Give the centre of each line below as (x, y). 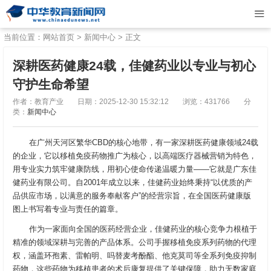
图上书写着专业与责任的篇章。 (68, 209)
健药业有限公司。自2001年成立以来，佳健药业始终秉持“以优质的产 (132, 182)
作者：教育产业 (38, 102)
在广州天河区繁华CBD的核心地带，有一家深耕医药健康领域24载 (143, 142)
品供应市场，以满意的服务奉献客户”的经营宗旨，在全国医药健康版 (132, 196)
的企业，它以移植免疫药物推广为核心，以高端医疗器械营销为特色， (135, 156)
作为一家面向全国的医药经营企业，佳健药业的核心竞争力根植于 (143, 229)
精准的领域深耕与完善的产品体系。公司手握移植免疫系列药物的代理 (135, 242)
